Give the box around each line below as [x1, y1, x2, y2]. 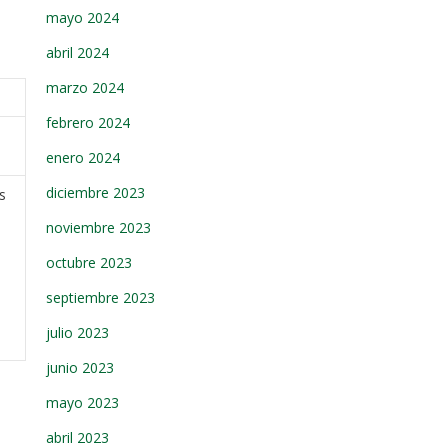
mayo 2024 [46, 8, 119, 27]
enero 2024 [46, 148, 120, 167]
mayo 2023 [46, 393, 119, 412]
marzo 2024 [46, 78, 124, 97]
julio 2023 [46, 323, 109, 342]
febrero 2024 [46, 113, 130, 132]
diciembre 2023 [46, 183, 145, 202]
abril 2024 [46, 43, 109, 62]
